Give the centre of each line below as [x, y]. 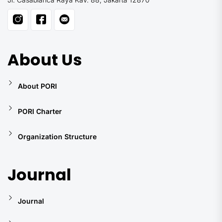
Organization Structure [57, 136]
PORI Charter [40, 111]
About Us [45, 60]
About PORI [37, 86]
